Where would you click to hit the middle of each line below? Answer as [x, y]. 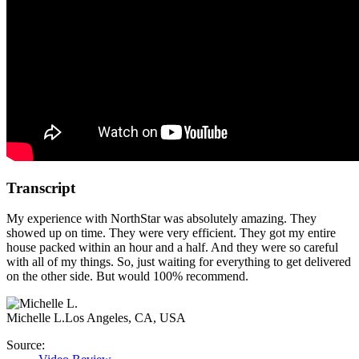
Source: [26, 345]
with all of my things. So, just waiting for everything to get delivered [179, 262]
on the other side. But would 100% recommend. [127, 276]
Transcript [41, 188]
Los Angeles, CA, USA [125, 318]
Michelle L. [36, 318]
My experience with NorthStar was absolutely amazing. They [161, 219]
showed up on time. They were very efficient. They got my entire [171, 233]
